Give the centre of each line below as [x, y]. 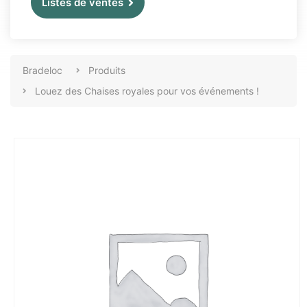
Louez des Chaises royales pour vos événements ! [147, 91]
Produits [107, 70]
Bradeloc [42, 70]
